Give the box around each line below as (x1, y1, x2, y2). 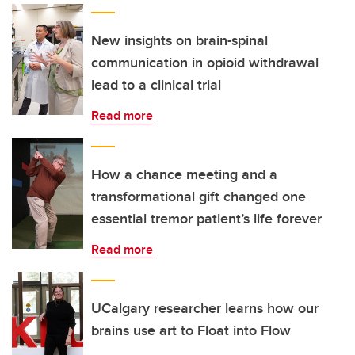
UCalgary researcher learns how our (91, 298, 319, 319)
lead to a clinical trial (91, 74, 221, 95)
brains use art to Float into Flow (91, 320, 291, 341)
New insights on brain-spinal (91, 30, 268, 51)
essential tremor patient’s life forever (91, 208, 322, 229)
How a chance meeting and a (91, 164, 277, 185)
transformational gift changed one (91, 186, 306, 207)
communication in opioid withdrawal (91, 52, 319, 73)
